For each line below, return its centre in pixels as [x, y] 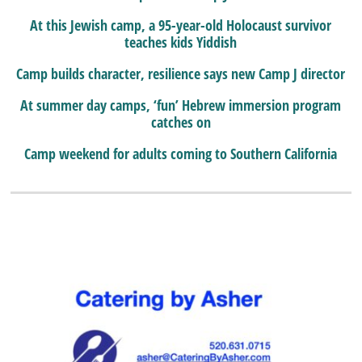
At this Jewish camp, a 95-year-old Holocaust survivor [181, 25]
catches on [181, 122]
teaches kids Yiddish [181, 42]
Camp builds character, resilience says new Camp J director [181, 73]
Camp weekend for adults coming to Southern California [181, 153]
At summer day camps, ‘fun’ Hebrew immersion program [181, 105]
